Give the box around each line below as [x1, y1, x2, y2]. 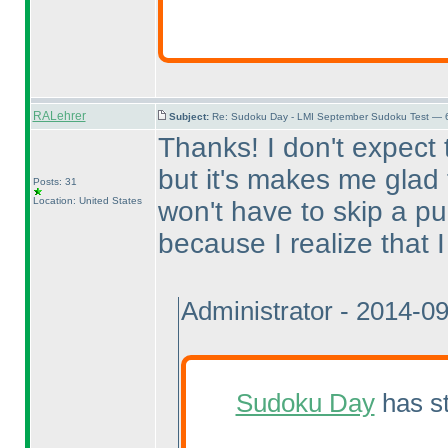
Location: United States [32, 195, 142, 206]
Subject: [168, 111, 212, 122]
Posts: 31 [32, 176, 77, 187]
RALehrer [32, 109, 86, 123]
